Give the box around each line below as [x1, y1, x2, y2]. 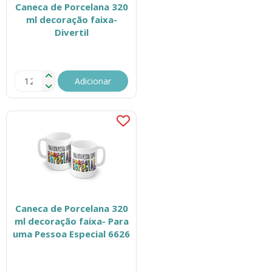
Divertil [54, 26, 89, 38]
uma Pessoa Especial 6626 [13, 228, 131, 240]
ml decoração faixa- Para [14, 215, 129, 227]
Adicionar [75, 75, 112, 87]
